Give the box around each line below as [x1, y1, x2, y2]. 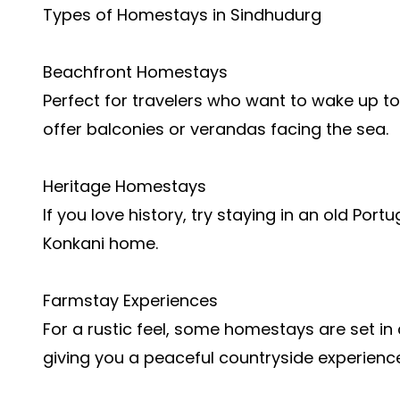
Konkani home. [43, 232, 158, 254]
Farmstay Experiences [43, 289, 218, 312]
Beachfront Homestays [43, 61, 228, 83]
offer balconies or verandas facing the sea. [43, 118, 388, 140]
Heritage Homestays [43, 175, 206, 197]
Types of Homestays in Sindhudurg [43, 4, 321, 26]
